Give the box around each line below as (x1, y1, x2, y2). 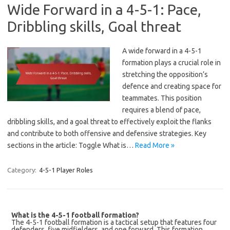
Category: (7, 166, 38, 174)
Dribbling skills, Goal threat (7, 18, 181, 34)
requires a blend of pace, (122, 105, 201, 114)
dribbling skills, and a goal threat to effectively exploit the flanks (7, 117, 212, 126)
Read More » (135, 141, 175, 149)
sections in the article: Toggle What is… (7, 141, 135, 149)
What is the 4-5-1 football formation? (11, 211, 140, 220)
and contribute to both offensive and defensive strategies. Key (7, 129, 206, 138)
